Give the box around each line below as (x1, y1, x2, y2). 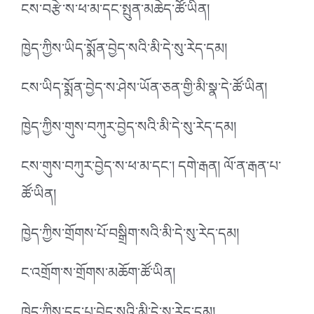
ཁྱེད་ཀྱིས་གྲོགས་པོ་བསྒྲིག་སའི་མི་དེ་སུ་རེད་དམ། (21, 217, 239, 257)
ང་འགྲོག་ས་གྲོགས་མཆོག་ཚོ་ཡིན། (21, 257, 175, 296)
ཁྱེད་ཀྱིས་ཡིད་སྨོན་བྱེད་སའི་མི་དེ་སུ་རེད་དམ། (21, 32, 227, 72)
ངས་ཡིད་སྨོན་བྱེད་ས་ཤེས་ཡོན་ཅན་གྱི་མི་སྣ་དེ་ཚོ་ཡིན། (21, 71, 267, 111)
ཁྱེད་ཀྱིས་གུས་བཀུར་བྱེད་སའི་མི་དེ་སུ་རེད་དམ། (21, 111, 236, 151)
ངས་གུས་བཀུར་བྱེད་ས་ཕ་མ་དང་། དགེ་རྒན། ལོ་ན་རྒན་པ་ (21, 150, 281, 190)
